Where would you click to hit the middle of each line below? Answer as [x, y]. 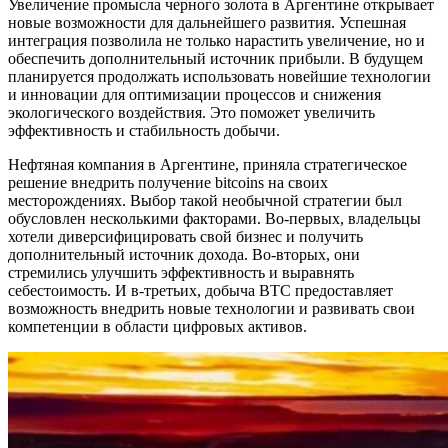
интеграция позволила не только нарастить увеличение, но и [216, 40]
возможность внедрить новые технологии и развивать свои [211, 308]
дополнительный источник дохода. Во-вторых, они [184, 254]
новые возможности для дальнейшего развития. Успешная [207, 22]
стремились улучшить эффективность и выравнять [181, 272]
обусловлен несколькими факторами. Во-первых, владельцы [214, 218]
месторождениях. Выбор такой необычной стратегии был [205, 200]
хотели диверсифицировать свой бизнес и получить [185, 236]
